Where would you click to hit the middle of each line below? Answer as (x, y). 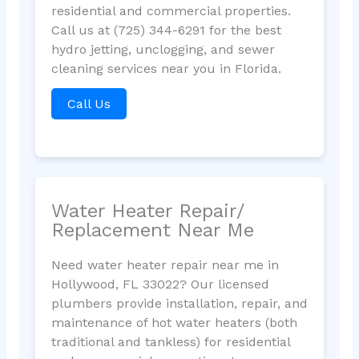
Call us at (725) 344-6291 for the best (166, 30)
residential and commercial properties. (171, 10)
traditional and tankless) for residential (170, 342)
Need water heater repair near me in (165, 265)
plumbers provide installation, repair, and (179, 304)
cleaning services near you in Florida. (166, 68)
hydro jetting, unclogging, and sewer (163, 49)
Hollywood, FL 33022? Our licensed (160, 284)
